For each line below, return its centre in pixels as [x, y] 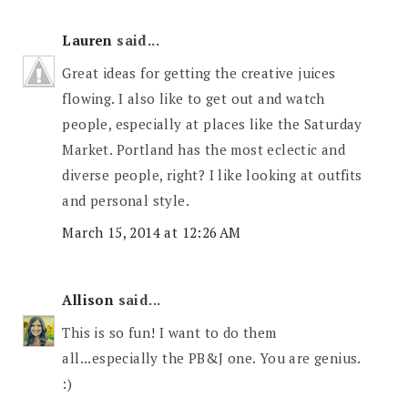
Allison [88, 300]
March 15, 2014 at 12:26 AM [152, 233]
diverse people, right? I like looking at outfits [212, 174]
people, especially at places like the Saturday [212, 123]
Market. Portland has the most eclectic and [204, 149]
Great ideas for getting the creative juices [199, 72]
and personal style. [126, 200]
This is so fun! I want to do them [169, 332]
